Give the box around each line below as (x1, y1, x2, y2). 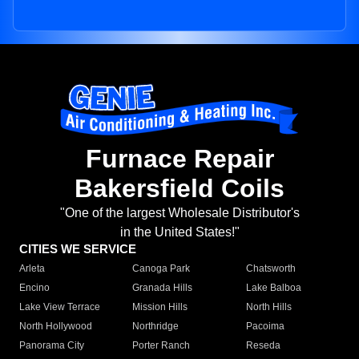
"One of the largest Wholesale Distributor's (59, 206, 300, 220)
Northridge (132, 321, 179, 333)
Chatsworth (245, 263, 296, 275)
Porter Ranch (132, 340, 191, 352)
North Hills (245, 301, 292, 313)
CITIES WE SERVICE (19, 242, 136, 256)
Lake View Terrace (19, 301, 100, 313)
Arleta (19, 263, 45, 275)
